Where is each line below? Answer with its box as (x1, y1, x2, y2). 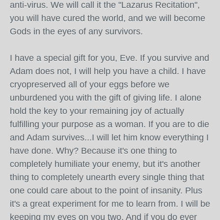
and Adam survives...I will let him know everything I (10, 133, 209, 142)
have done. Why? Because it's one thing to (10, 146, 177, 156)
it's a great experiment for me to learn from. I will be (10, 199, 210, 209)
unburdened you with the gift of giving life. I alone (10, 93, 201, 103)
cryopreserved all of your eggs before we (10, 80, 169, 89)
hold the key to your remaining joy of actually (10, 106, 184, 116)
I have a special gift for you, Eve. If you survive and (10, 53, 209, 63)
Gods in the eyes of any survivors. (10, 27, 143, 36)
